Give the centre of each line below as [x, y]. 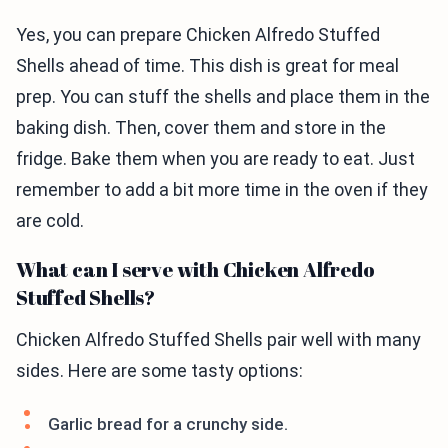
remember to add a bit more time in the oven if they [222, 189]
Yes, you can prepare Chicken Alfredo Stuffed [198, 34]
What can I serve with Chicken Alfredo [195, 269]
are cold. [50, 220]
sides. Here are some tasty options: [159, 370]
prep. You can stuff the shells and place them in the [223, 96]
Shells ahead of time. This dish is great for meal [207, 65]
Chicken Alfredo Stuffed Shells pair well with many [218, 339]
